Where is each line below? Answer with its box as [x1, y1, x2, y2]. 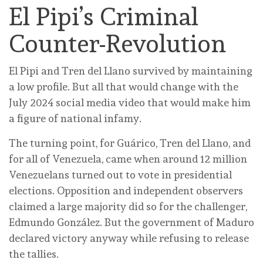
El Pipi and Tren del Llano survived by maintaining [9, 64, 252, 77]
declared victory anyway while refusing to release [9, 231, 249, 244]
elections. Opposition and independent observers [9, 184, 243, 197]
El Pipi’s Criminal [9, 1, 198, 31]
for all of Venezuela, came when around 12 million [9, 152, 247, 165]
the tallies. [9, 247, 59, 260]
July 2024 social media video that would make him [9, 96, 251, 109]
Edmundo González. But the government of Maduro [9, 215, 254, 228]
